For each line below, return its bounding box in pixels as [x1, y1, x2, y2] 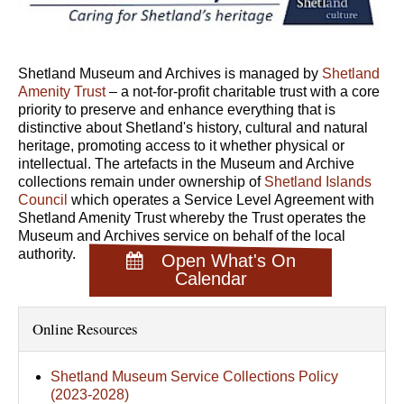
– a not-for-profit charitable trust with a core [109, 84, 380, 100]
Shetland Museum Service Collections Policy [50, 369, 338, 385]
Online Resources [32, 318, 138, 340]
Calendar [174, 269, 247, 289]
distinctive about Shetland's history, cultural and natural [18, 120, 368, 136]
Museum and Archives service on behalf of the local [18, 228, 345, 244]
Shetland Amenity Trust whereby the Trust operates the [18, 210, 366, 226]
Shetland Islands [264, 174, 372, 190]
